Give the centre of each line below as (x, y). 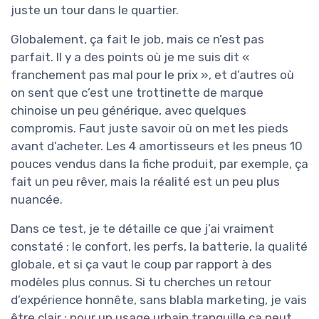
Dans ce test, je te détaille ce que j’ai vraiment (142, 229)
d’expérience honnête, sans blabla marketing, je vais (159, 300)
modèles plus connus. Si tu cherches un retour (141, 282)
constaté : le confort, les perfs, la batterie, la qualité (159, 247)
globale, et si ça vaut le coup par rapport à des (141, 265)
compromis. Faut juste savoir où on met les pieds (150, 129)
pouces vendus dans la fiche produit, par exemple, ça (159, 164)
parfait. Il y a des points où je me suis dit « (130, 57)
